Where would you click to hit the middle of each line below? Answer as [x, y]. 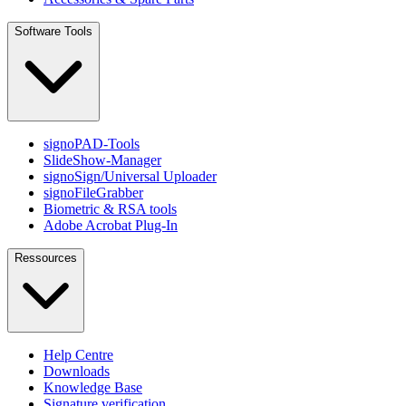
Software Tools [53, 31]
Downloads [77, 371]
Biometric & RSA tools [110, 208]
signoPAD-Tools [92, 143]
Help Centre [78, 354]
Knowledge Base [93, 387]
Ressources [46, 257]
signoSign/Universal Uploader [130, 176]
